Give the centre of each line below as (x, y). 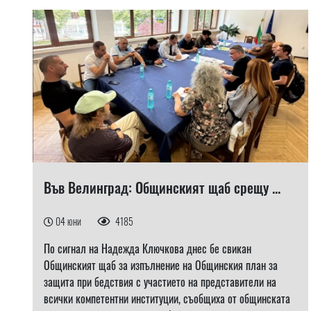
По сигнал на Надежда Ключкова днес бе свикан (148, 249)
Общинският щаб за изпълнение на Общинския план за (161, 265)
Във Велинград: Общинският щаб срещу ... (162, 187)
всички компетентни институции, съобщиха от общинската (167, 299)
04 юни (69, 221)
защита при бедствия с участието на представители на (160, 282)
